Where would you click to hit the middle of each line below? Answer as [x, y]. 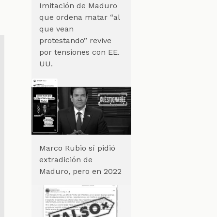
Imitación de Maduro [78, 6]
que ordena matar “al [79, 17]
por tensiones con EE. [79, 52]
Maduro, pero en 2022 [80, 171]
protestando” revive [75, 41]
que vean [56, 29]
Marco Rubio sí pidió [77, 148]
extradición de [66, 160]
